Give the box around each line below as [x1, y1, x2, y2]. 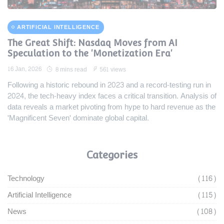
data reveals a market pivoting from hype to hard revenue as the [7, 100, 215, 114]
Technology [7, 171, 44, 185]
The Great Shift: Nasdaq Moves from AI [7, 37, 177, 48]
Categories [86, 148, 137, 161]
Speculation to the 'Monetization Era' [7, 47, 172, 58]
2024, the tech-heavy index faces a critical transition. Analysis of [7, 89, 216, 103]
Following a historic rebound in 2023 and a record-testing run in [7, 78, 211, 92]
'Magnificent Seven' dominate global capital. [7, 111, 149, 125]
